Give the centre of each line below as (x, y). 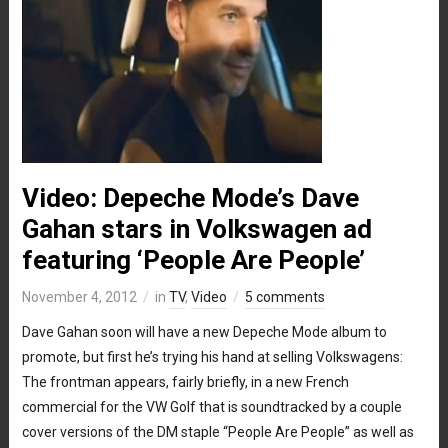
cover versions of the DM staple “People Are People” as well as (217, 431)
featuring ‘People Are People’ (193, 259)
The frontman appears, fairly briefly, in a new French (185, 381)
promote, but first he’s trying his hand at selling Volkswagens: (212, 356)
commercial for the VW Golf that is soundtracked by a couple (211, 406)
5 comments (284, 296)
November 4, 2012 (79, 296)
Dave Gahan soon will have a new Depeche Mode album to (204, 331)
